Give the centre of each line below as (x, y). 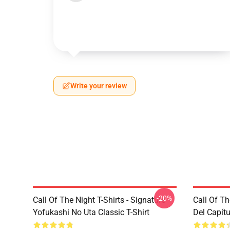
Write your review (99, 86)
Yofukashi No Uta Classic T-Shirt (91, 212)
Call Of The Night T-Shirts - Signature (99, 200)
